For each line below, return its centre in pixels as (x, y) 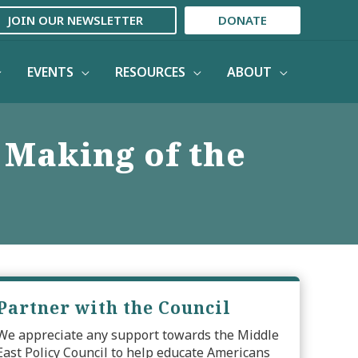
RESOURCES (150, 72)
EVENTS (50, 72)
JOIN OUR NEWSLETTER (76, 20)
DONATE (243, 20)
